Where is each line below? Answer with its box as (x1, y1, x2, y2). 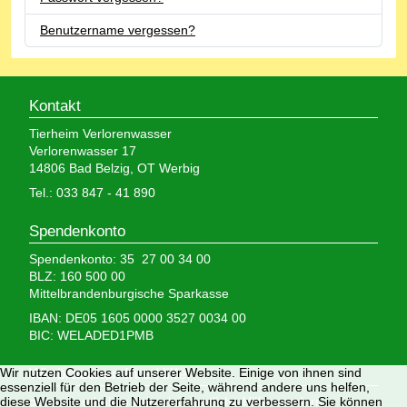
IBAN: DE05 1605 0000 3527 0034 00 (29, 310, 246, 325)
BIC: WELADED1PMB (29, 327, 154, 342)
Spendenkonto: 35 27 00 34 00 (29, 251, 211, 266)
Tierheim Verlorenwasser (29, 125, 172, 141)
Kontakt (29, 96, 81, 114)
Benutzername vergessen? (40, 22, 195, 37)
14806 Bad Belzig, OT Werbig (29, 160, 200, 175)
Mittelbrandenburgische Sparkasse (29, 285, 229, 301)
